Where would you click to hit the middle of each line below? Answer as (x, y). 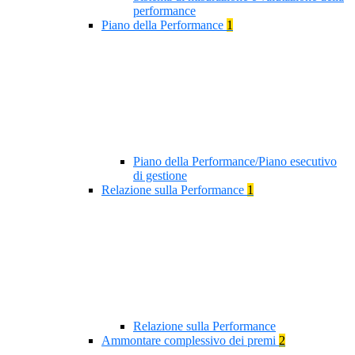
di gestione (160, 176)
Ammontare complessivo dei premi (190, 341)
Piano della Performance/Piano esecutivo (235, 162)
